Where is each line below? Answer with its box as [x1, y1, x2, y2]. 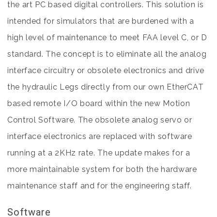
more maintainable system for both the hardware [7, 165, 197, 174]
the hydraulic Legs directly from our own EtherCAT [7, 82, 204, 92]
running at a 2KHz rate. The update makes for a [7, 148, 190, 157]
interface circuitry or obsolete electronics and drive [7, 66, 204, 75]
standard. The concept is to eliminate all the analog [7, 49, 207, 59]
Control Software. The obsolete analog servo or [7, 115, 192, 124]
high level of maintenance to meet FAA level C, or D [7, 33, 207, 42]
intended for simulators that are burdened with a [7, 16, 194, 26]
